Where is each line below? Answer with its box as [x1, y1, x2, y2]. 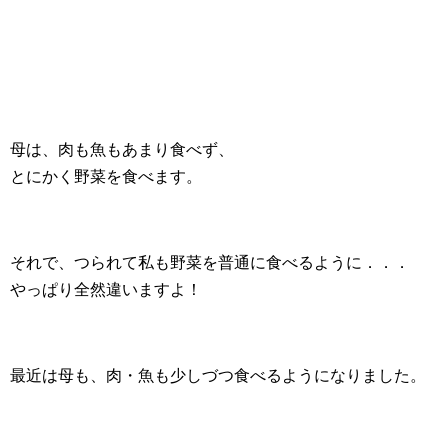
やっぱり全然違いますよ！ [10, 281, 202, 298]
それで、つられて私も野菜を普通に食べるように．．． [10, 254, 410, 271]
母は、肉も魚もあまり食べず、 [10, 141, 234, 158]
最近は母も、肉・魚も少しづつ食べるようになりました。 [10, 367, 426, 384]
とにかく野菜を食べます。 [10, 168, 202, 185]
